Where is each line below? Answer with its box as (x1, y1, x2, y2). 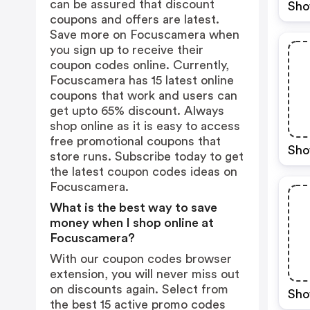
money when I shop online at (50, 217, 214, 229)
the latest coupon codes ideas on (50, 165, 237, 178)
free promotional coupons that (50, 135, 221, 147)
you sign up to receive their (50, 44, 203, 56)
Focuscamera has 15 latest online (50, 74, 234, 86)
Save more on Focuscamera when (50, 28, 239, 41)
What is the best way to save (50, 201, 217, 214)
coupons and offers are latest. (50, 13, 219, 26)
